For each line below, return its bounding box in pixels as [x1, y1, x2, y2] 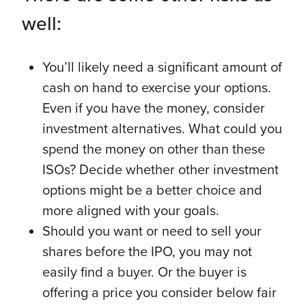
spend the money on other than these [42, 141, 265, 158]
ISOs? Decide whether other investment [42, 161, 279, 178]
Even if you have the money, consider [42, 100, 265, 117]
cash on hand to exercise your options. [42, 79, 271, 96]
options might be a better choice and [42, 182, 262, 199]
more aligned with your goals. [42, 202, 219, 219]
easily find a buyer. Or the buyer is [42, 264, 247, 281]
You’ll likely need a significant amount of [42, 59, 282, 76]
